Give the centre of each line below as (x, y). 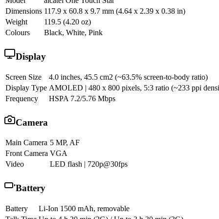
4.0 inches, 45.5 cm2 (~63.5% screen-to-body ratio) (128, 77)
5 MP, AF (65, 143)
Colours (18, 33)
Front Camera (27, 153)
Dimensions (24, 11)
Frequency (22, 98)
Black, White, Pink (73, 33)
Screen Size (23, 77)
